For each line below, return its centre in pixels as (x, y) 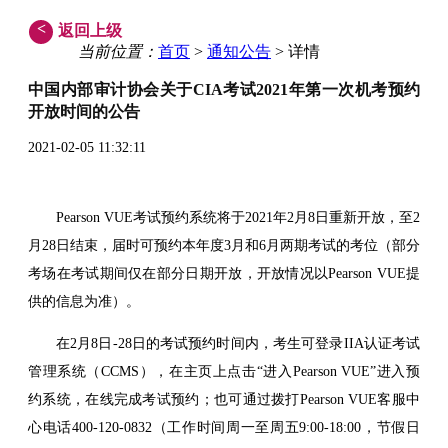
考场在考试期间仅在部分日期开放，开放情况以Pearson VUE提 (224, 273)
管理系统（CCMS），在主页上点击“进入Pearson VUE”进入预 (224, 371)
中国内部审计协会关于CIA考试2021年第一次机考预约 (224, 90)
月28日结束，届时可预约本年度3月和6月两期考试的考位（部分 (224, 245)
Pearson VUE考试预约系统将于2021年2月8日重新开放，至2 (238, 217)
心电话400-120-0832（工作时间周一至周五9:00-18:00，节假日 (224, 427)
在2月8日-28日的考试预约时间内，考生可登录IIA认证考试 (238, 343)
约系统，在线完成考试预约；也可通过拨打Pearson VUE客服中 (224, 399)
